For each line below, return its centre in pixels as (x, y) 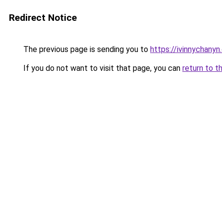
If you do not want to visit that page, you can (102, 68)
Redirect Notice (43, 18)
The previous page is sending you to (86, 49)
